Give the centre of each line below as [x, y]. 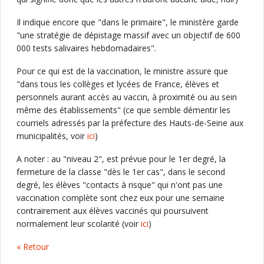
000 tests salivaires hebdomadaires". [86, 48]
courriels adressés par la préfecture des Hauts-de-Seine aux [130, 123]
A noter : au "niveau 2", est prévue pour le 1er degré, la [121, 159]
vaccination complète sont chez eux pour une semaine [121, 198]
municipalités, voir [52, 136]
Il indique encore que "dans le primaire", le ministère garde [128, 22]
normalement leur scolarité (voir [79, 224]
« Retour [33, 247]
